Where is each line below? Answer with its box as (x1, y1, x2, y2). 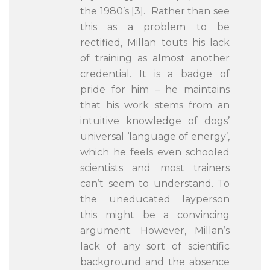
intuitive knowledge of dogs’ (80, 115, 230, 127)
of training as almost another (80, 52, 230, 64)
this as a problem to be (80, 21, 230, 33)
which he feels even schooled (80, 146, 230, 158)
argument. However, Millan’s (80, 225, 230, 236)
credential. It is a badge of (80, 68, 230, 80)
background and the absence (80, 256, 230, 268)
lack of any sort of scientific (80, 240, 230, 252)
